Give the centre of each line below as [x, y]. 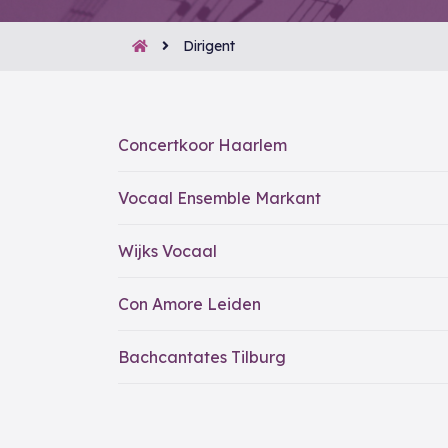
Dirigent [209, 46]
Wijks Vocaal [167, 251]
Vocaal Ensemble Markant [219, 198]
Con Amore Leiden [189, 304]
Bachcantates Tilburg [202, 357]
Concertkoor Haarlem [202, 145]
